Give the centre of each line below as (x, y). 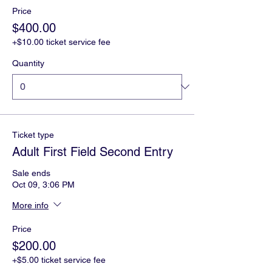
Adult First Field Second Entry (93, 152)
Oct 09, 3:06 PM (43, 185)
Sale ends (31, 173)
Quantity (28, 63)
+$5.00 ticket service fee (59, 260)
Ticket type (33, 135)
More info (30, 205)
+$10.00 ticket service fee (61, 42)
